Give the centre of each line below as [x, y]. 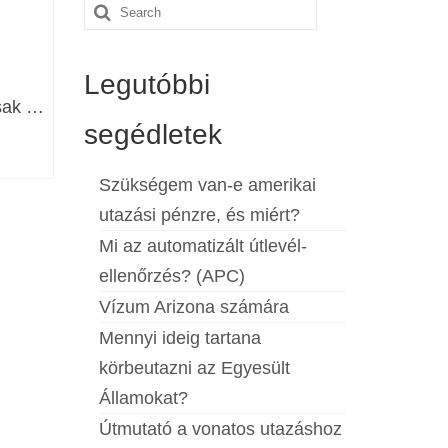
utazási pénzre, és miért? [199, 215]
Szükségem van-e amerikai [207, 185]
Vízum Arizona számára [193, 307]
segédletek [152, 135]
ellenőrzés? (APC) [171, 276]
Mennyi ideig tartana [179, 338]
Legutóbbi [146, 85]
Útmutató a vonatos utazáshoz [220, 429]
